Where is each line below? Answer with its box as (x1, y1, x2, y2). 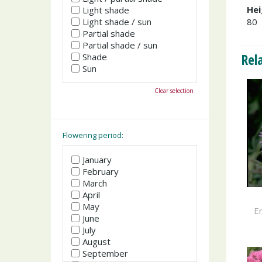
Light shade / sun (82, 15, 151, 27)
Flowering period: (63, 129, 123, 140)
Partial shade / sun (82, 39, 157, 51)
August (82, 236, 111, 247)
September (82, 247, 128, 259)
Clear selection (154, 86, 194, 95)
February (82, 166, 119, 177)
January (82, 154, 112, 166)
